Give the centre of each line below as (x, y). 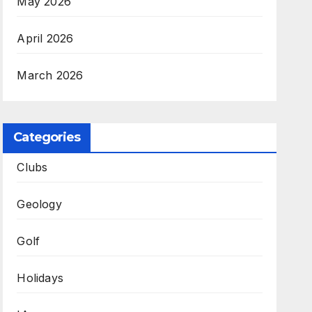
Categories (47, 137)
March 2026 (50, 75)
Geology (39, 204)
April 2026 (45, 38)
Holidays (40, 278)
